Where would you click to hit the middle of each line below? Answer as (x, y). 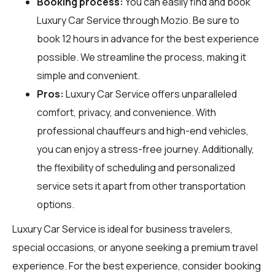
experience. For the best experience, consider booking (137, 265)
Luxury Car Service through (99, 20)
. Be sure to (214, 20)
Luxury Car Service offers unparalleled (150, 94)
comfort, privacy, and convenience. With (126, 112)
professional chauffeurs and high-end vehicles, (143, 130)
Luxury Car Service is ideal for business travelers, (122, 229)
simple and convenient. (88, 75)
